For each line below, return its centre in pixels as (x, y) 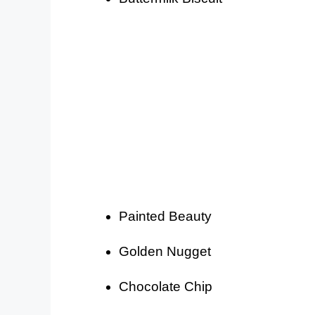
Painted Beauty (165, 217)
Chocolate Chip (166, 287)
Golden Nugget (165, 252)
